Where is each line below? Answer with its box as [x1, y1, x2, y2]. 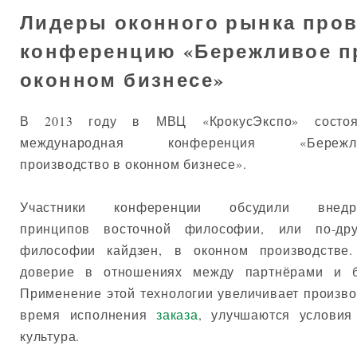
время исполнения [20, 306, 157, 324]
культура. [20, 328, 80, 345]
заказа [156, 306, 198, 324]
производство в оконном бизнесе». [20, 155, 247, 172]
